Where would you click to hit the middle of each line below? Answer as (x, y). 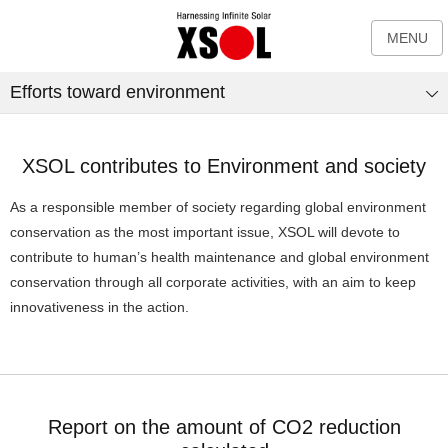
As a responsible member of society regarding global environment (218, 207)
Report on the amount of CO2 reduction (224, 427)
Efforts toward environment (117, 92)
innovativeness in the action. (99, 307)
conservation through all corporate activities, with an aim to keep (213, 282)
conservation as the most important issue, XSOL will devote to (205, 232)
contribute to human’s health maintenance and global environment (219, 257)
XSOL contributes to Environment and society (224, 166)
